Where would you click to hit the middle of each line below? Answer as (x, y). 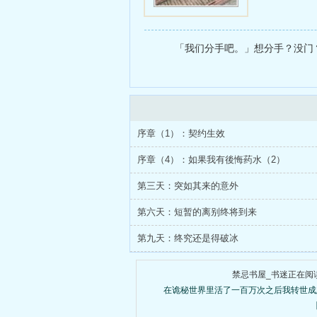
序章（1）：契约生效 (181, 133)
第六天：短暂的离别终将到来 (197, 212)
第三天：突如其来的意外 (188, 186)
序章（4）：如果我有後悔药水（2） (211, 160)
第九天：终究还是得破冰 (188, 238)
